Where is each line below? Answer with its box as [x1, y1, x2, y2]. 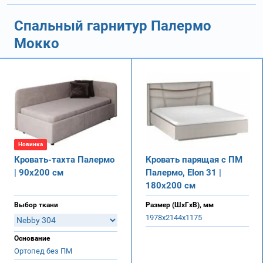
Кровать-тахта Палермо [14, 154, 114, 165]
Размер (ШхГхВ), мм [146, 200, 214, 209]
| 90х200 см [14, 167, 63, 178]
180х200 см [146, 180, 195, 191]
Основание [14, 234, 50, 242]
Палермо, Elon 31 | [146, 167, 221, 178]
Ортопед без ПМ [14, 246, 72, 255]
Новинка [18, 140, 43, 147]
